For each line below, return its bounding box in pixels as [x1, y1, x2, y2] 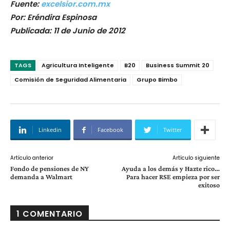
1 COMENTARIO [16, 208, 83, 220]
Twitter [163, 126, 182, 133]
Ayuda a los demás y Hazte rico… [121, 164, 220, 172]
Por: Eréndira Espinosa [10, 12, 97, 23]
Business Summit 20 [146, 61, 209, 69]
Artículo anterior [10, 154, 53, 162]
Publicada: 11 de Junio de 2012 [10, 25, 125, 36]
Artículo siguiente [172, 154, 220, 162]
